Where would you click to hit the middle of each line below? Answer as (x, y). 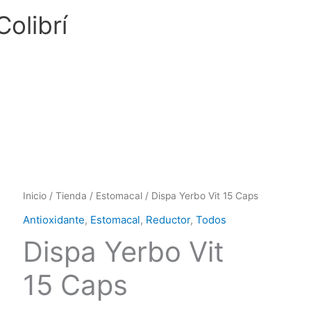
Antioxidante (54, 219)
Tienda (72, 196)
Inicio (35, 196)
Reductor (168, 219)
